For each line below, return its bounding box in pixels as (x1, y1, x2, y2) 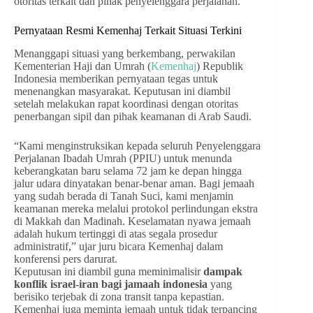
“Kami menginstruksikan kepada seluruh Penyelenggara (14, 139, 261, 152)
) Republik (196, 59, 243, 72)
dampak (203, 265, 242, 277)
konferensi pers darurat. (14, 252, 117, 265)
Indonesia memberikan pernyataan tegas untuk (14, 72, 218, 85)
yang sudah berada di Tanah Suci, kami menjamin (14, 189, 233, 202)
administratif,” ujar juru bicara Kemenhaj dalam (14, 240, 223, 252)
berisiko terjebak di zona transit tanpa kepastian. (14, 290, 224, 303)
